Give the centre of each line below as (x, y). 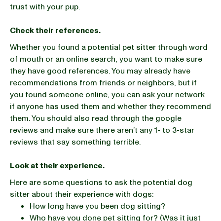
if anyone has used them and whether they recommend (110, 107)
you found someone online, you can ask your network (107, 95)
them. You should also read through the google (96, 118)
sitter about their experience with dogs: (82, 194)
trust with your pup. (45, 7)
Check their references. (55, 31)
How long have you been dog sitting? (97, 206)
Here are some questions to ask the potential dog (101, 183)
